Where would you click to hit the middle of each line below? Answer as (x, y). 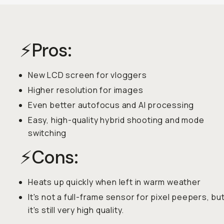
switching (47, 133)
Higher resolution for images (86, 90)
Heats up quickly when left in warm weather (114, 182)
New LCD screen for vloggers (87, 75)
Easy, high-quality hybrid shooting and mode (116, 120)
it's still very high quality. (76, 210)
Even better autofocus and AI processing (111, 105)
